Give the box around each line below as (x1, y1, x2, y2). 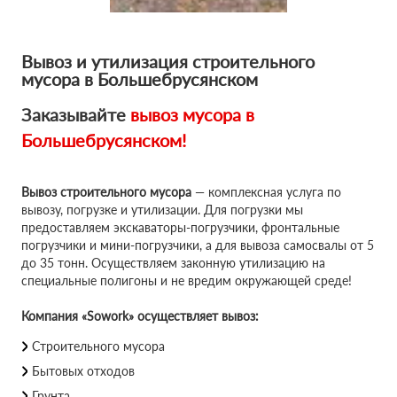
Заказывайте (21, 104, 130, 125)
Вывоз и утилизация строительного (21, 51, 315, 72)
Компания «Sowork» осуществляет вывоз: (21, 308, 259, 323)
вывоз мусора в (130, 104, 254, 125)
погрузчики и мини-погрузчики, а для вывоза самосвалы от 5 (21, 237, 374, 253)
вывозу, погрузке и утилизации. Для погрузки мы (21, 202, 303, 217)
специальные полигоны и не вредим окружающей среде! (21, 273, 352, 288)
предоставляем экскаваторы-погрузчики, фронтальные (21, 220, 339, 235)
